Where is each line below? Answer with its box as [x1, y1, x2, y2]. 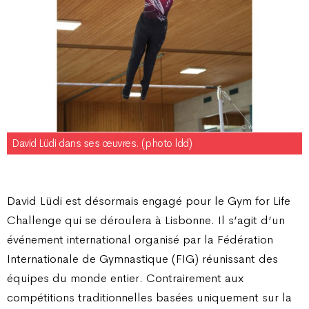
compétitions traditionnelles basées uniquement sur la [7, 289, 292, 305]
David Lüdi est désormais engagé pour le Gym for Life [7, 192, 290, 208]
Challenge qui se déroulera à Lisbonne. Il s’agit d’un [7, 212, 285, 228]
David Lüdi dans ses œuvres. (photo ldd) [12, 136, 192, 150]
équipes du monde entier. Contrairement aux [7, 270, 243, 286]
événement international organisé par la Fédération [7, 231, 273, 247]
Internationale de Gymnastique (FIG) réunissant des [7, 250, 278, 266]
